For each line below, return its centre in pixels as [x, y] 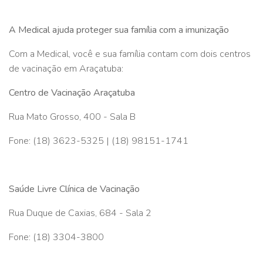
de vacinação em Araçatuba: [66, 68]
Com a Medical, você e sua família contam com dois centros [130, 54]
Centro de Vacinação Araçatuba [72, 92]
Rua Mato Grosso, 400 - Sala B [72, 117]
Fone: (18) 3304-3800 [56, 237]
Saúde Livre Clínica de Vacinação [74, 189]
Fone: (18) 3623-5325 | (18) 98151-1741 [99, 141]
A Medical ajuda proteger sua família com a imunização [119, 30]
